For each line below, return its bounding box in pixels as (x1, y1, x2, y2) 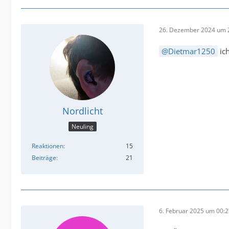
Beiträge (32, 153, 56, 162)
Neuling (71, 122, 94, 131)
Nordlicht (62, 105, 103, 118)
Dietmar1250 (168, 46, 215, 57)
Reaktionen (32, 141, 63, 150)
